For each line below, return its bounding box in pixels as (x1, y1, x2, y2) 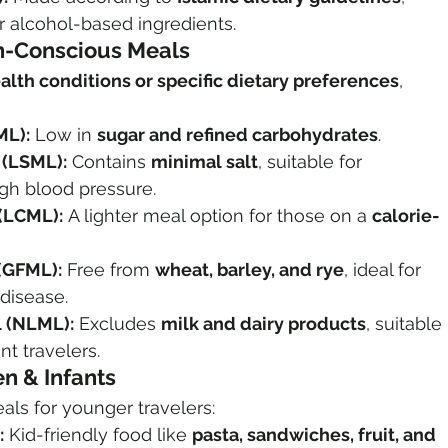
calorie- (372, 205, 440, 227)
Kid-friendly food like (4, 424, 192, 446)
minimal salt (151, 151, 258, 173)
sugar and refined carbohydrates (97, 124, 378, 146)
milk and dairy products (161, 313, 366, 335)
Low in (30, 124, 97, 146)
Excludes (74, 313, 161, 335)
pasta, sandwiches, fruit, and (192, 424, 440, 446)
